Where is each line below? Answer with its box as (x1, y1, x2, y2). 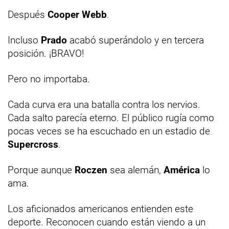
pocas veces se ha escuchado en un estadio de (8, 125, 210, 137)
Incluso (8, 34, 41, 46)
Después (8, 8, 48, 20)
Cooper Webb (48, 8, 107, 20)
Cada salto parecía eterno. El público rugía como (8, 111, 214, 124)
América (164, 164, 200, 176)
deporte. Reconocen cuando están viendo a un (8, 216, 205, 228)
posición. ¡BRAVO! (8, 47, 84, 59)
